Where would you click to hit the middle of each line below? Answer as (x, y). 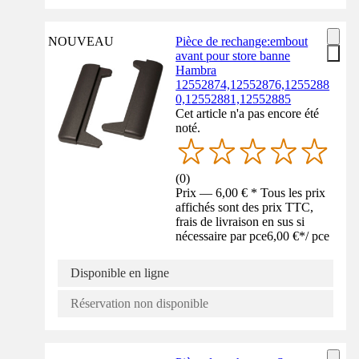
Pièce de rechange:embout (242, 42)
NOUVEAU (81, 42)
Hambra (196, 71)
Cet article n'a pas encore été (248, 114)
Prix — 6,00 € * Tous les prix (251, 193)
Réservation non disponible (139, 304)
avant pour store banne (233, 56)
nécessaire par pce (222, 236)
